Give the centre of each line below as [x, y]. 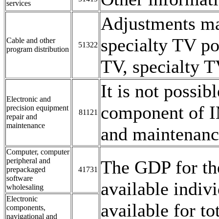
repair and [22, 116]
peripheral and [28, 160]
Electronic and [29, 99]
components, [26, 207]
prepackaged [26, 169]
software [20, 178]
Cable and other [31, 40]
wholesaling [25, 187]
